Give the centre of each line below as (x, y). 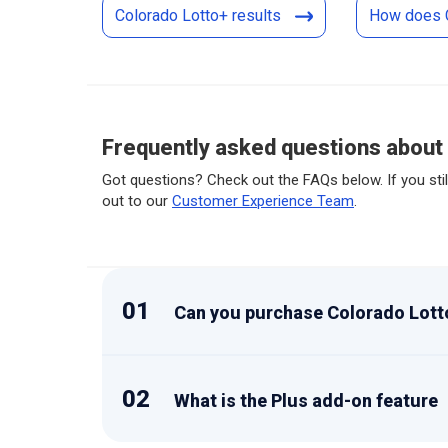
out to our (137, 201)
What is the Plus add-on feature (304, 400)
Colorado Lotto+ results (200, 15)
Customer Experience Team (263, 201)
